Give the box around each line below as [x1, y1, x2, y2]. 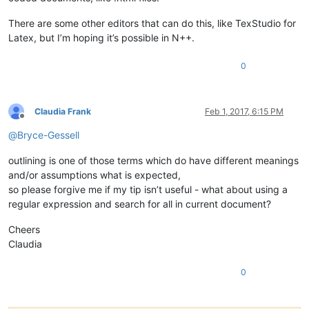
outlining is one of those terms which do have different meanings [8, 154, 299, 166]
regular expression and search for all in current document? [8, 197, 271, 210]
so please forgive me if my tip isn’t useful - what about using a [8, 183, 288, 195]
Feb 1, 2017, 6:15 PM [205, 106, 283, 117]
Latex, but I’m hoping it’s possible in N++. [8, 31, 195, 43]
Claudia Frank [34, 106, 91, 117]
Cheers [8, 223, 40, 235]
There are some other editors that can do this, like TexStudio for [8, 17, 296, 29]
